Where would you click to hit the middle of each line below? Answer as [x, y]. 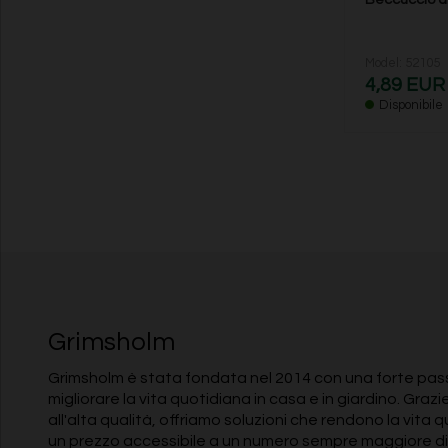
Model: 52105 [402, 63]
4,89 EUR [404, 85]
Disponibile [410, 105]
